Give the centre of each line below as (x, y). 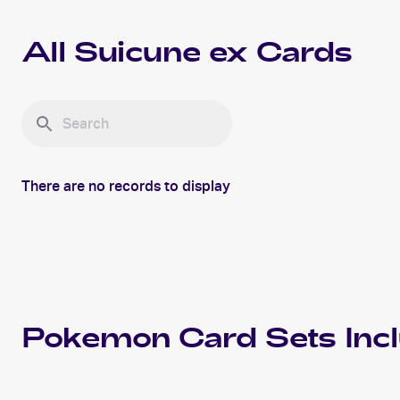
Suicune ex (161, 55)
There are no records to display (126, 187)
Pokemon (96, 342)
